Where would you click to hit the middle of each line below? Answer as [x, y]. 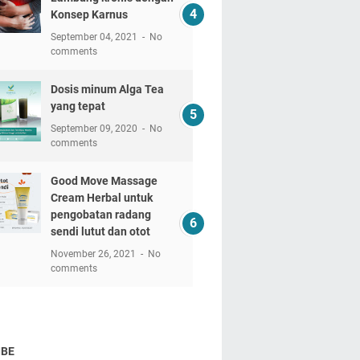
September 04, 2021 [95, 37]
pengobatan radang [100, 214]
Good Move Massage [104, 180]
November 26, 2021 [94, 254]
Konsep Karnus [89, 14]
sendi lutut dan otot [100, 231]
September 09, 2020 [95, 128]
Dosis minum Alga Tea [107, 89]
